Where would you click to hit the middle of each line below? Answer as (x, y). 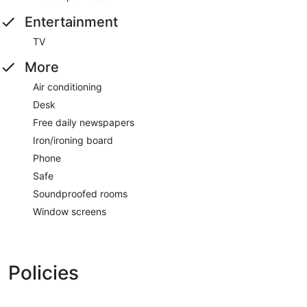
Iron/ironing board (73, 140)
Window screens (70, 211)
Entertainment (71, 22)
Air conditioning (67, 86)
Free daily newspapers (84, 122)
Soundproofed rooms (80, 193)
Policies (44, 272)
